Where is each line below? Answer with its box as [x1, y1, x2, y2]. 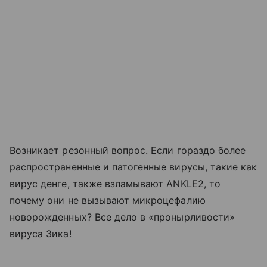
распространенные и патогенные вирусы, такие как [10, 160, 257, 173]
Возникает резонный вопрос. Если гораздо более [10, 144, 246, 156]
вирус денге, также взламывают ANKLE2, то [10, 177, 221, 190]
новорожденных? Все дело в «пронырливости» [10, 210, 235, 223]
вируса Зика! [10, 227, 72, 240]
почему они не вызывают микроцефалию [10, 194, 206, 206]
